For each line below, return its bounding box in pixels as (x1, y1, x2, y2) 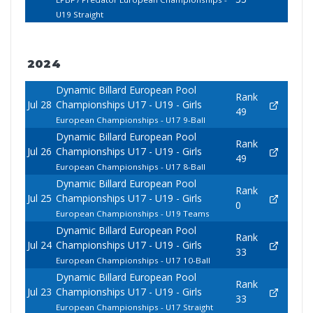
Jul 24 (27, 238, 52, 252)
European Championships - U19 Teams (55, 208, 210, 219)
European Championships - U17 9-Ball (55, 115, 205, 126)
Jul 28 (27, 98, 52, 112)
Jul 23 (27, 285, 52, 299)
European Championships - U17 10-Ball (55, 255, 210, 266)
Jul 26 (27, 145, 52, 159)
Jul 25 (27, 191, 52, 205)
